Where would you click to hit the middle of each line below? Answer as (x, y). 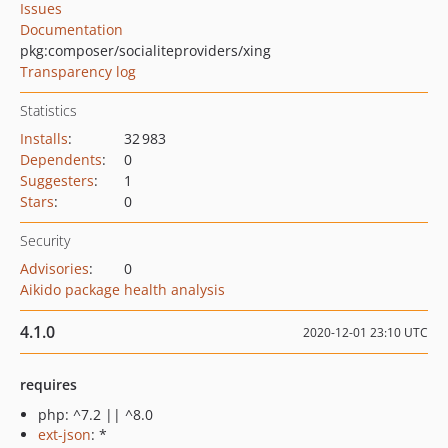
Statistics (48, 110)
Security (45, 240)
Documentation (71, 29)
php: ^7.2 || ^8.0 (95, 414)
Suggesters (57, 180)
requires (48, 384)
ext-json (64, 434)
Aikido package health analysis (122, 289)
